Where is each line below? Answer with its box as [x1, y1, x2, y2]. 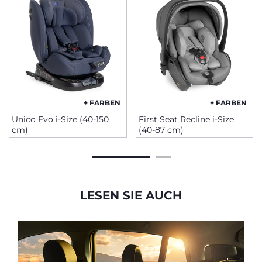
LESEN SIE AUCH [80, 188, 182, 202]
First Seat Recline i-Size [138, 114, 234, 125]
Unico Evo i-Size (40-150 [12, 114, 109, 125]
